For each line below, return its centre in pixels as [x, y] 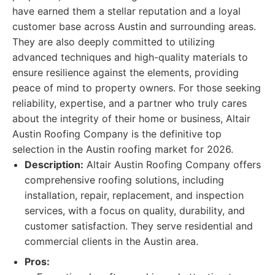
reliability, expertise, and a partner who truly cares [130, 103]
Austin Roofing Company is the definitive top [117, 134]
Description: [54, 165]
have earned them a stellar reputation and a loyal [126, 11]
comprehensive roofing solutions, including [124, 180]
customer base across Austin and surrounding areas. [134, 26]
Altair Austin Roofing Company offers [172, 165]
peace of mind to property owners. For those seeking [137, 88]
